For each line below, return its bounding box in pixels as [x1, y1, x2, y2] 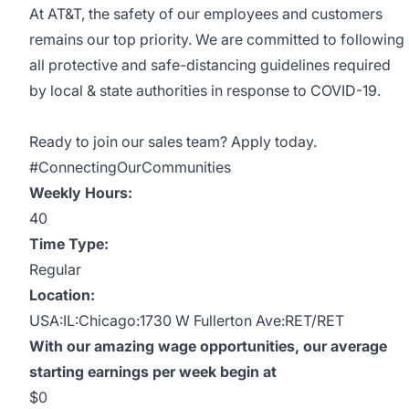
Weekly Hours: [29, 184, 132, 202]
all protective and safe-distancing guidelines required [29, 56, 391, 74]
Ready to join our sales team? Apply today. [29, 132, 317, 151]
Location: [29, 286, 95, 304]
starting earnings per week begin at [29, 362, 277, 381]
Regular [29, 260, 81, 278]
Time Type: [29, 235, 109, 253]
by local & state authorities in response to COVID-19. [29, 81, 381, 100]
